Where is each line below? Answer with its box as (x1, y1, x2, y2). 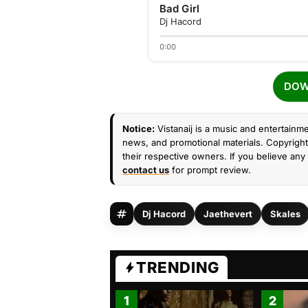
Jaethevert (203, 208, 252, 219)
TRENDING (136, 258, 219, 276)
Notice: (122, 123, 155, 134)
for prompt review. (169, 164, 251, 175)
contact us (122, 164, 169, 175)
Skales (270, 208, 300, 219)
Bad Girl (159, 2, 199, 15)
